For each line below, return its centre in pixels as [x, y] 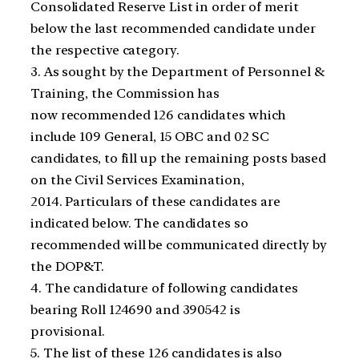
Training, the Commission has [125, 93]
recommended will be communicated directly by [179, 244]
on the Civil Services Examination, [137, 179]
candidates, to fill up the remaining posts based [179, 158]
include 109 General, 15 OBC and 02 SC [150, 136]
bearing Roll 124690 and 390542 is [135, 309]
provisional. [68, 331]
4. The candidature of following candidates [164, 288]
